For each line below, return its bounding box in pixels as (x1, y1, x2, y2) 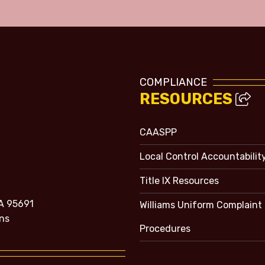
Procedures (140, 223, 190, 235)
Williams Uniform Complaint (140, 199, 262, 211)
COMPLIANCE (140, 76, 207, 89)
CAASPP (140, 127, 177, 138)
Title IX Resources (140, 175, 219, 187)
